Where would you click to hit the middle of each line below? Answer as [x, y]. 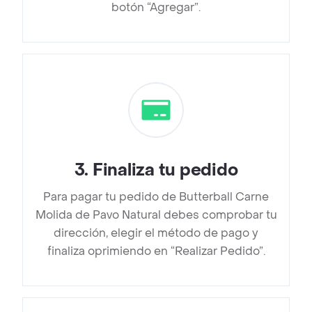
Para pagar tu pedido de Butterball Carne [156, 197]
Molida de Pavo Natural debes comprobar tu [156, 215]
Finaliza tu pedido [165, 171]
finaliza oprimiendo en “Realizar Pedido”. [156, 251]
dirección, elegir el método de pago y [156, 233]
